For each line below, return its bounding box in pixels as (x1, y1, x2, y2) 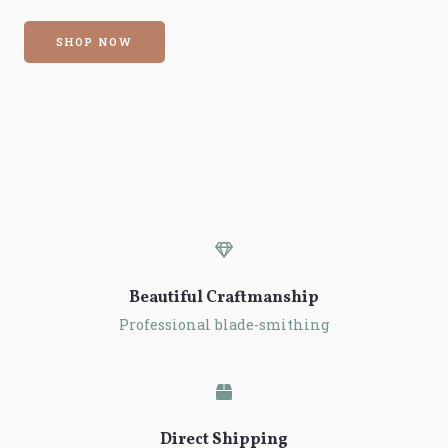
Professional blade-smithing (118, 315, 330, 334)
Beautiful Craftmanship (129, 286, 319, 309)
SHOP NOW (56, 35, 133, 49)
